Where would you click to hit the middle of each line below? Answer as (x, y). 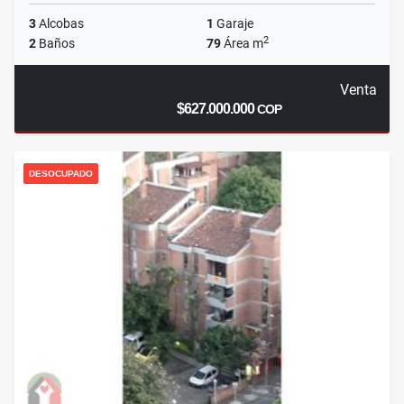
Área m (242, 44)
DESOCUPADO (61, 174)
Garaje (234, 24)
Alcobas (60, 24)
